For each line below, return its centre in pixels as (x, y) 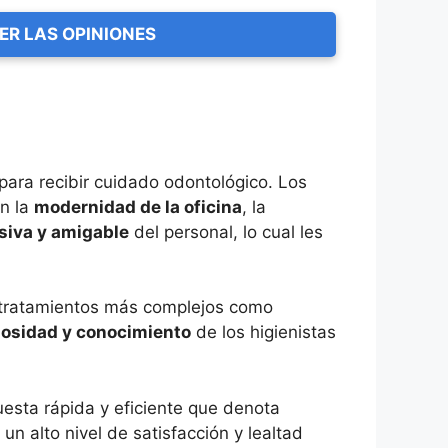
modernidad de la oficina (138, 206)
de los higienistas (263, 332)
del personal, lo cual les (226, 231)
